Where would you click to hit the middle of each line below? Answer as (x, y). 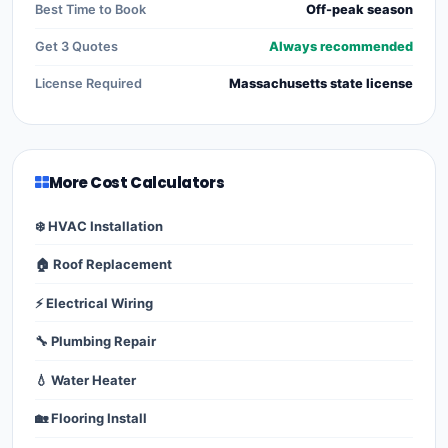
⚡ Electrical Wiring (94, 302)
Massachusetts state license (321, 83)
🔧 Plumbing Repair (95, 341)
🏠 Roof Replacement (103, 264)
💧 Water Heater (85, 379)
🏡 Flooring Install (91, 418)
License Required (88, 83)
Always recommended (341, 46)
